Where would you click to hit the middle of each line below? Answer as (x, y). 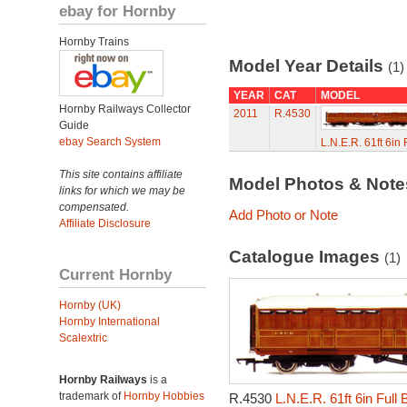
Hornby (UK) (90, 305)
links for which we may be (122, 191)
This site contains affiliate (121, 174)
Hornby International (109, 322)
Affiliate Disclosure (105, 223)
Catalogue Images (306, 257)
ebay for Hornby (117, 11)
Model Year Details (308, 66)
